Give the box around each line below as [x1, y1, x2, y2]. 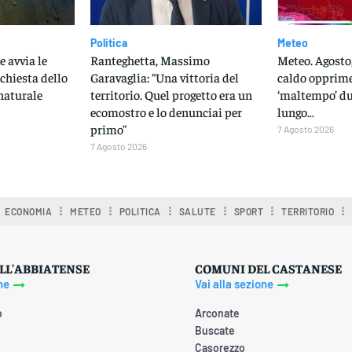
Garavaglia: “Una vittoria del [90, 68, 239, 85]
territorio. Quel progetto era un [90, 86, 252, 102]
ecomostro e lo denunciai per [90, 103, 242, 119]
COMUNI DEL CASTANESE [195, 259, 342, 276]
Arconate [195, 306, 240, 321]
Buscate [195, 324, 235, 338]
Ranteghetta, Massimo [90, 51, 210, 68]
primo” [90, 120, 126, 137]
